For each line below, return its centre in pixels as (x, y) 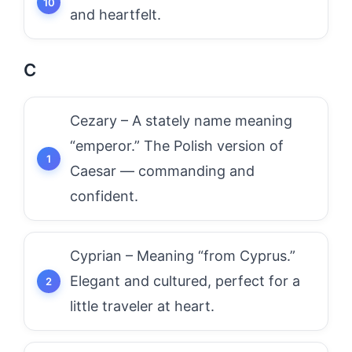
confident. (104, 196)
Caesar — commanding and (162, 171)
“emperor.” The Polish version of (177, 146)
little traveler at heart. (142, 306)
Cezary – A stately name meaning (181, 121)
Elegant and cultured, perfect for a (185, 281)
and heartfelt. (115, 15)
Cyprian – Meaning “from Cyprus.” (183, 256)
